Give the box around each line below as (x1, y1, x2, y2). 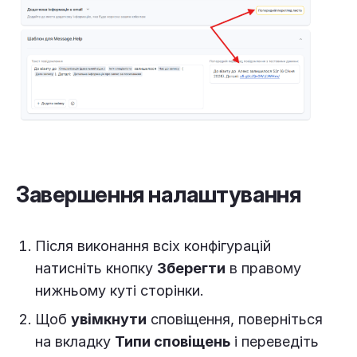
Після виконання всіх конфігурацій (35, 237, 271, 254)
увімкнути (71, 310, 147, 328)
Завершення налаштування (16, 180, 301, 208)
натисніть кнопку (35, 259, 157, 277)
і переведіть (230, 332, 319, 350)
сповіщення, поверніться (147, 310, 323, 328)
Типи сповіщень (115, 332, 230, 350)
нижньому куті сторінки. (35, 281, 204, 299)
